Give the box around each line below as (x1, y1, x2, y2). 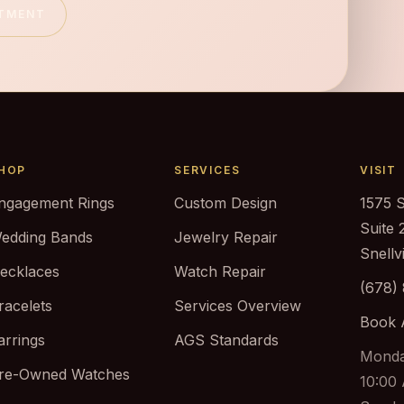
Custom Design (173, 194, 277, 212)
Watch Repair (173, 262, 266, 280)
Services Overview (173, 297, 301, 315)
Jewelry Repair (173, 228, 278, 246)
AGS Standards (173, 331, 279, 349)
